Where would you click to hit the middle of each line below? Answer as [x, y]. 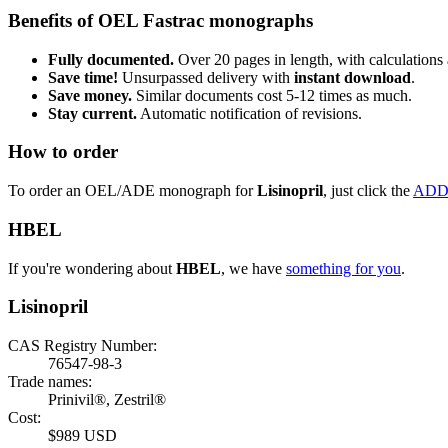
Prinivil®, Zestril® [107, 399]
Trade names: [50, 381]
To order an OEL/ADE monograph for [132, 191]
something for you [343, 268]
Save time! [83, 77]
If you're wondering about [92, 268]
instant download [352, 77]
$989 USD [82, 435]
